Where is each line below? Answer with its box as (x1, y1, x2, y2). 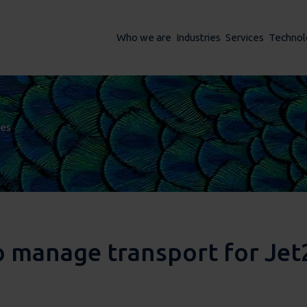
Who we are (116, 32, 171, 43)
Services (225, 32, 264, 43)
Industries (176, 32, 221, 43)
